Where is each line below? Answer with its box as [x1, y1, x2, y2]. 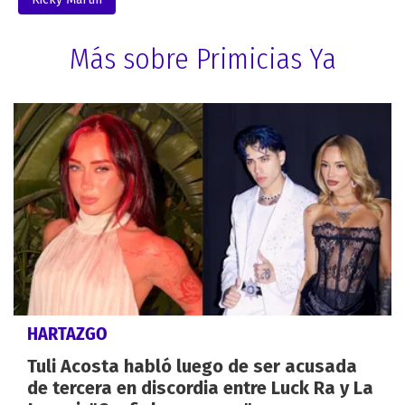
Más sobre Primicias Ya [69, 42, 336, 76]
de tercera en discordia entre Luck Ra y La [27, 377, 373, 400]
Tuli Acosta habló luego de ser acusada [27, 355, 357, 378]
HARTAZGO [27, 323, 108, 345]
